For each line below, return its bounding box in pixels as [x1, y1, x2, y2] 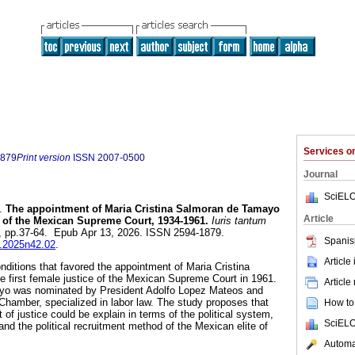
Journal [303, 169, 338, 180]
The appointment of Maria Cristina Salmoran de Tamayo [2, 203, 280, 216]
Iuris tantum [208, 215, 266, 227]
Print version [17, 152, 71, 163]
